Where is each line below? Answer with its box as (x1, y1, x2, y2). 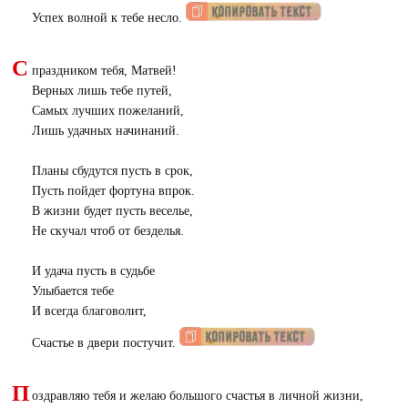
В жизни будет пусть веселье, (31, 204, 193, 218)
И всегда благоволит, (31, 304, 147, 318)
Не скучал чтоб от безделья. (31, 224, 184, 238)
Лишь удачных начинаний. (31, 124, 179, 138)
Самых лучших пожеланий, (31, 104, 184, 117)
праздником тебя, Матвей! (31, 64, 177, 77)
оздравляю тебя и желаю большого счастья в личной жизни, (31, 389, 363, 403)
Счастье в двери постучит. (31, 336, 179, 350)
